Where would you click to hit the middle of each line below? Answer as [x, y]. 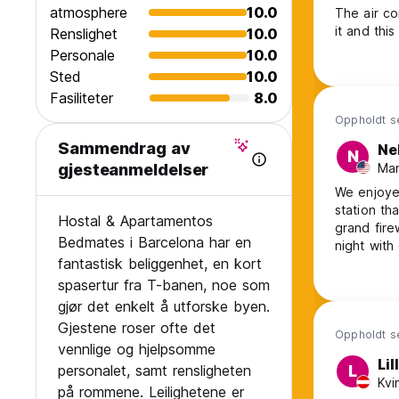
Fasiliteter [81, 98]
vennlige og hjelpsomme [137, 350]
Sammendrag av [124, 149]
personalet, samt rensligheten [155, 371]
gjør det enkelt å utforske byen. [164, 307]
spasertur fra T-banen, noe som [164, 285]
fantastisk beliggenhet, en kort [160, 264]
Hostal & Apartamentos [135, 221]
